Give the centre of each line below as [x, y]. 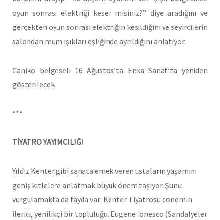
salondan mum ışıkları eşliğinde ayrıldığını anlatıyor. [99, 41]
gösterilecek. [34, 84]
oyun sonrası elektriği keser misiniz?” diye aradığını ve [110, 13]
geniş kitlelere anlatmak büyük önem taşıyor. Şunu [97, 185]
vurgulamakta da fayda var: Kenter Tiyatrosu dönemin [102, 199]
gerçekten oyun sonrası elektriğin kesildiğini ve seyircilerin [110, 27]
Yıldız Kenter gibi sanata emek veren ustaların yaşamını [105, 171]
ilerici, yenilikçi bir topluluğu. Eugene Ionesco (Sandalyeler [110, 213]
